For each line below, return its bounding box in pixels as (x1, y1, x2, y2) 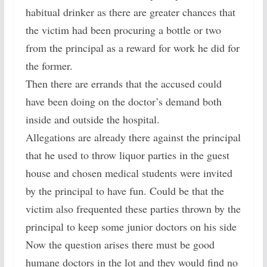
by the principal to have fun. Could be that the (25, 183, 224, 198)
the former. (25, 58, 73, 73)
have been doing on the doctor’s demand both (25, 94, 222, 108)
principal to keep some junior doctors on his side (25, 219, 237, 234)
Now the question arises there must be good (25, 237, 215, 252)
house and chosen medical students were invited (25, 165, 232, 180)
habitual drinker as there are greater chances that (25, 4, 235, 19)
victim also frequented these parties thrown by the (25, 201, 241, 216)
